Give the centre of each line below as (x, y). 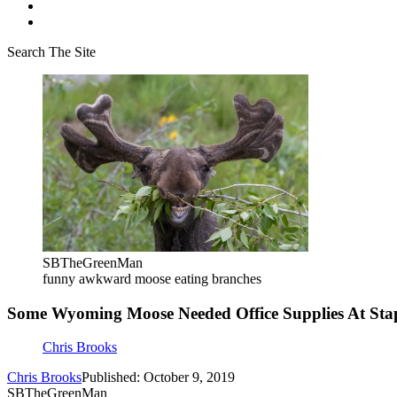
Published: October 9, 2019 (158, 378)
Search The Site (51, 52)
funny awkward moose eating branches (152, 279)
